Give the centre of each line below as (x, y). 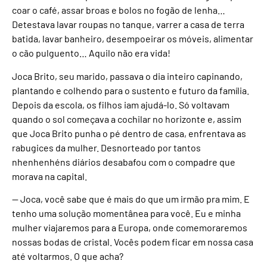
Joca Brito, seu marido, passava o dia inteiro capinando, (127, 76)
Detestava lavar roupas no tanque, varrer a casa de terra (128, 24)
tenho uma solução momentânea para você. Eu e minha (126, 213)
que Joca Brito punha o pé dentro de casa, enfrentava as (129, 133)
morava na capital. (49, 176)
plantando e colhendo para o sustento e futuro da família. (131, 90)
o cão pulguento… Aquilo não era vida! (91, 53)
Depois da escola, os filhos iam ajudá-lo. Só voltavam (121, 104)
